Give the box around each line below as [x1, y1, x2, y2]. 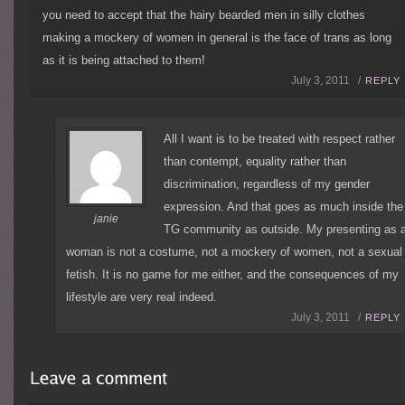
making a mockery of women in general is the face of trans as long [42, 31, 392, 45]
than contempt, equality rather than [164, 155, 347, 169]
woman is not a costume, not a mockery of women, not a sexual [66, 245, 403, 259]
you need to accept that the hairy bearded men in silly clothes [42, 8, 366, 23]
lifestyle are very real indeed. [66, 290, 218, 305]
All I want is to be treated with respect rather [164, 132, 396, 146]
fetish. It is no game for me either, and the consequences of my [66, 268, 400, 282]
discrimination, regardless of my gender [164, 177, 371, 192]
